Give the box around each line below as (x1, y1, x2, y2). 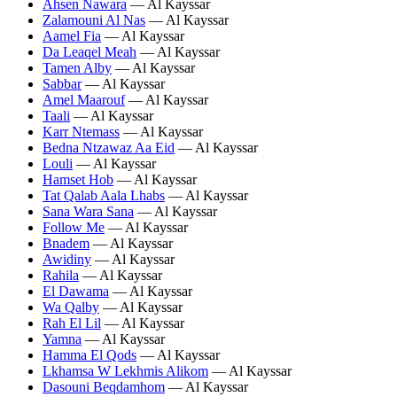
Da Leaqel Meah (43, 43, 136, 59)
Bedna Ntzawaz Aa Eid (43, 139, 175, 155)
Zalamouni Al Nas (43, 12, 145, 27)
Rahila (43, 267, 79, 283)
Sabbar (43, 75, 82, 91)
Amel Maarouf (43, 91, 125, 107)
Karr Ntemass (43, 123, 120, 139)
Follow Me (43, 219, 105, 235)
